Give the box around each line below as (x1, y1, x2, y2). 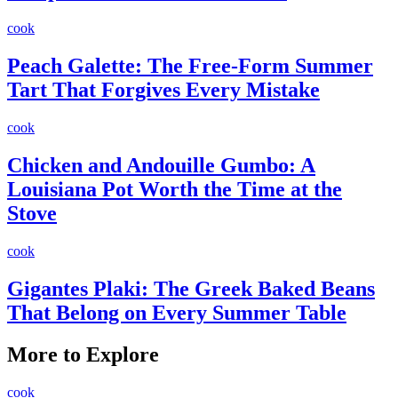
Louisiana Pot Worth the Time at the (7, 178, 342, 201)
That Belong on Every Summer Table (7, 300, 346, 324)
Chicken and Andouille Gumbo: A (7, 154, 315, 177)
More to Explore (7, 342, 159, 366)
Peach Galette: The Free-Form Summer (7, 54, 373, 78)
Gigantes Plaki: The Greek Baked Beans (7, 276, 375, 300)
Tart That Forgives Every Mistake (7, 78, 320, 102)
